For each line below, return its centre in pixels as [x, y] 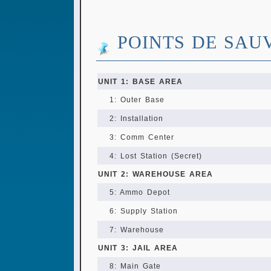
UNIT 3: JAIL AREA [138, 248]
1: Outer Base [137, 100]
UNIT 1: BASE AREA [140, 82]
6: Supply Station [144, 211]
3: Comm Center [142, 137]
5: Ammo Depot [140, 192]
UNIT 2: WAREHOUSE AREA [155, 174]
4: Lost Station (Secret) [156, 156]
